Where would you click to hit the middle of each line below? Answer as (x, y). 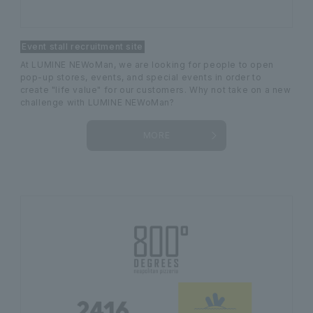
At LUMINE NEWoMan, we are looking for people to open (147, 64)
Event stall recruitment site (82, 46)
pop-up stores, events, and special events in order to (141, 77)
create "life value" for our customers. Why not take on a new (155, 89)
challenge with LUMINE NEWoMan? (97, 102)
